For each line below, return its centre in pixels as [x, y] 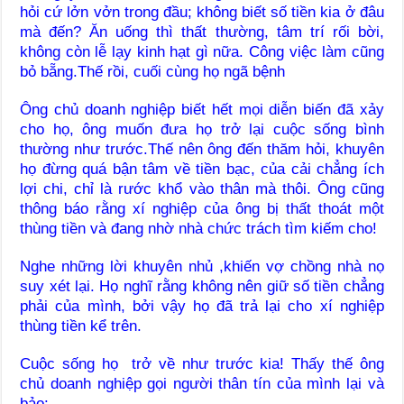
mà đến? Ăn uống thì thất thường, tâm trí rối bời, [202, 32]
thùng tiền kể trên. [81, 326]
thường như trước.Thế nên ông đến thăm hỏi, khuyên [202, 150]
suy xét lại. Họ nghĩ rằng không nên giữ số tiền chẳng [202, 287]
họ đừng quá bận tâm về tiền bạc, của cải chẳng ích [202, 170]
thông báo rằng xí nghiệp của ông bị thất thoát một [202, 209]
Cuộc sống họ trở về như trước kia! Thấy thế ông [202, 364]
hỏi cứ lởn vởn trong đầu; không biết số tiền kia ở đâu [202, 13]
